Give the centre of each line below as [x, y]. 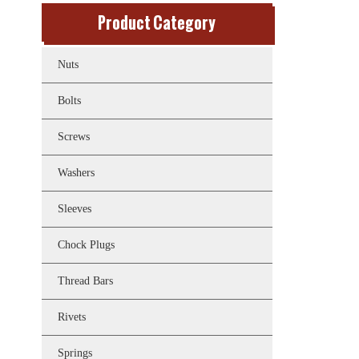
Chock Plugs [86, 245]
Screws [74, 137]
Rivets [72, 317]
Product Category [157, 22]
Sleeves [75, 209]
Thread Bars [85, 281]
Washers [76, 173]
